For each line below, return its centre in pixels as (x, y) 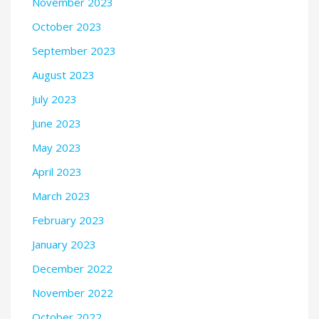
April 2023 (57, 171)
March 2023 (61, 195)
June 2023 (57, 123)
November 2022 (73, 292)
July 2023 (54, 99)
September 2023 (74, 50)
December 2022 (72, 268)
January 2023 (64, 244)
